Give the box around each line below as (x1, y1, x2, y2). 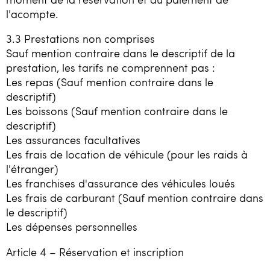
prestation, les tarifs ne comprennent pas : (6, 60, 215, 75)
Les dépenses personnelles (6, 219, 137, 234)
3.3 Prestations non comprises (6, 31, 155, 46)
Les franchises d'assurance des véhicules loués (6, 176, 235, 191)
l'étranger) (6, 162, 58, 177)
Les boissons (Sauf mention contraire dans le (6, 104, 228, 119)
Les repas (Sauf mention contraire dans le (6, 75, 213, 90)
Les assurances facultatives (6, 133, 140, 148)
